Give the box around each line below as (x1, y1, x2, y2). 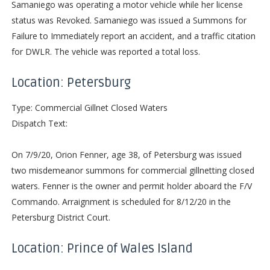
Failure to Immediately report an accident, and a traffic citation (11, 30, 256, 42)
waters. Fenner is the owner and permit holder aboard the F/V (11, 180, 252, 192)
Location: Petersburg (11, 75, 131, 90)
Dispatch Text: (11, 117, 67, 129)
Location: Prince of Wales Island (11, 240, 193, 256)
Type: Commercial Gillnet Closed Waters (11, 101, 168, 113)
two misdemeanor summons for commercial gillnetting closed (11, 164, 254, 176)
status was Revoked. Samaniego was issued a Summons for (11, 14, 246, 26)
